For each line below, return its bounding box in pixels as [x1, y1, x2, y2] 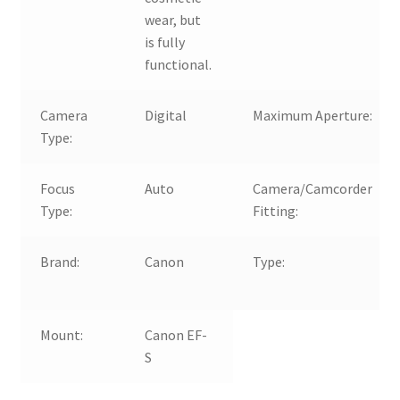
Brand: [40, 252, 80, 271]
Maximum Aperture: [253, 105, 373, 124]
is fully [145, 32, 186, 51]
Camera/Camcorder [253, 179, 373, 197]
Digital [145, 105, 187, 124]
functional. [145, 54, 212, 73]
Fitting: [253, 201, 299, 220]
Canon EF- [145, 325, 208, 344]
